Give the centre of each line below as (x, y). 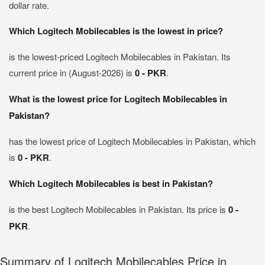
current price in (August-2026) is (72, 72)
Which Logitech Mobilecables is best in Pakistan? (111, 183)
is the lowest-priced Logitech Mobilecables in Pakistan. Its (120, 56)
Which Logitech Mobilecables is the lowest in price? (116, 31)
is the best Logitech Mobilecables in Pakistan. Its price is (119, 209)
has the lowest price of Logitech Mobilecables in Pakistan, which (132, 141)
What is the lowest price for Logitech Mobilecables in (118, 99)
